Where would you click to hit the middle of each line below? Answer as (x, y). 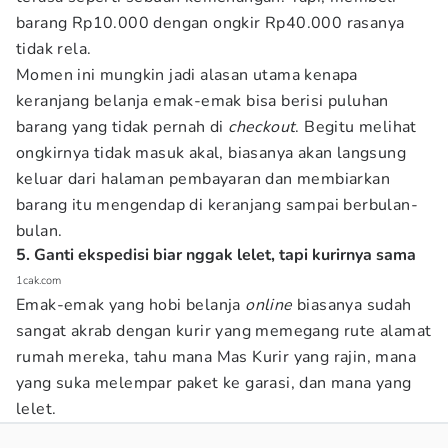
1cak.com (38, 280)
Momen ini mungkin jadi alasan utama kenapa (187, 75)
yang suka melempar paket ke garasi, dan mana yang (214, 383)
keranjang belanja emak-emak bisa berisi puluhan (202, 101)
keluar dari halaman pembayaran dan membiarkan (203, 179)
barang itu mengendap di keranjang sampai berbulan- (217, 205)
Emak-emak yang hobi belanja (131, 305)
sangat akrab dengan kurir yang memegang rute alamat (224, 331)
